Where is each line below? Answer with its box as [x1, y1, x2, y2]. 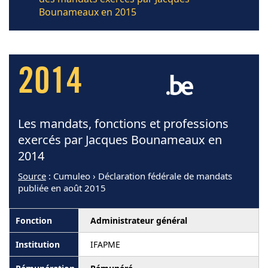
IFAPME [90, 239, 120, 250]
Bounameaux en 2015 [39, 5, 136, 19]
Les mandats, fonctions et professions [18, 115, 229, 132]
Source [18, 170, 46, 182]
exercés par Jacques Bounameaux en [18, 132, 222, 148]
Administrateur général [90, 215, 187, 226]
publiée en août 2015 [18, 182, 106, 194]
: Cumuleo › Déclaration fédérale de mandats [46, 170, 232, 182]
